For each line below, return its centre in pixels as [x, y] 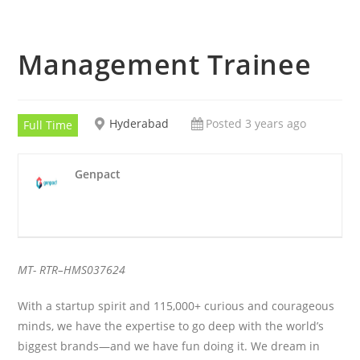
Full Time [48, 125]
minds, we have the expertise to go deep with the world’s [171, 325]
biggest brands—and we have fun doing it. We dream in [169, 346]
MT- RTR [38, 269]
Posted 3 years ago [256, 123]
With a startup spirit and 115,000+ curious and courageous [176, 305]
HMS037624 [95, 269]
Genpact [98, 174]
